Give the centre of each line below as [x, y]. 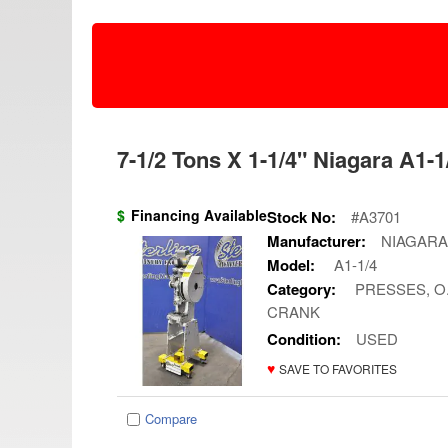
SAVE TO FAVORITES [338, 368]
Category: [301, 289]
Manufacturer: [316, 241]
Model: [291, 265]
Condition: [304, 339]
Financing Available [199, 215]
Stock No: [301, 217]
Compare [171, 418]
